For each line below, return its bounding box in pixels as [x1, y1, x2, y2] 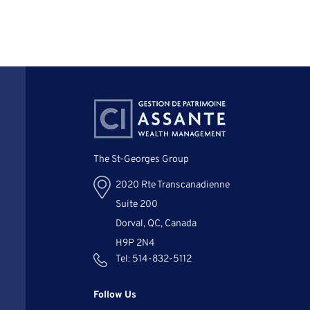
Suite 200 [116, 198, 158, 210]
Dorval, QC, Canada [116, 217, 197, 230]
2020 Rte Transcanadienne [116, 179, 230, 191]
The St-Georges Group [93, 153, 190, 165]
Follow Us [93, 289, 137, 301]
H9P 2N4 [116, 237, 156, 249]
